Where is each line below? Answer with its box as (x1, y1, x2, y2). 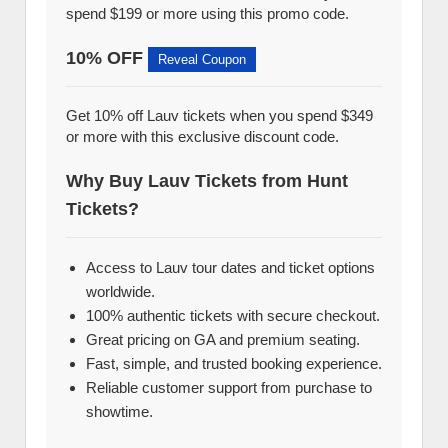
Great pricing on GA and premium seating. (86, 331, 360, 348)
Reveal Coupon (158, 52, 246, 67)
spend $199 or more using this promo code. (66, 5, 349, 22)
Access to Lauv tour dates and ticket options (86, 259, 375, 276)
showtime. (86, 403, 153, 420)
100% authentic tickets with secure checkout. (86, 307, 380, 324)
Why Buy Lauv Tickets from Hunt (66, 171, 348, 191)
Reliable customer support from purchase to (86, 379, 372, 396)
